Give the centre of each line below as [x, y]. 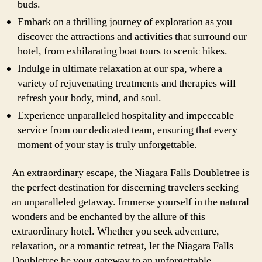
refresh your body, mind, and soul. [89, 98]
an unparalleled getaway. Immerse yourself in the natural [130, 202]
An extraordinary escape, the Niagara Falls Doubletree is [130, 173]
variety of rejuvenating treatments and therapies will [127, 83]
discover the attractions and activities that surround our [132, 37]
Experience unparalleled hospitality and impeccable [126, 116]
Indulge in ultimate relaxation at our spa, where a [120, 69]
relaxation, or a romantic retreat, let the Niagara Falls [123, 246]
